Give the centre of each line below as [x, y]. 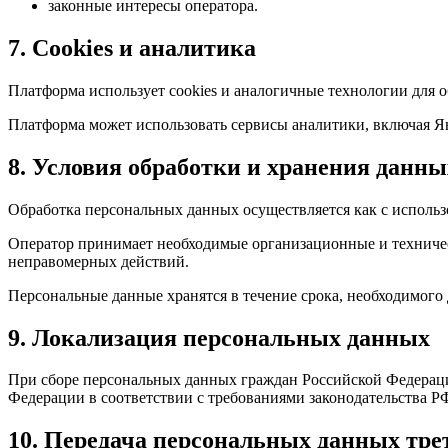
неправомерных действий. [98, 261]
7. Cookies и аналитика [132, 47]
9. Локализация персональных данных [219, 337]
